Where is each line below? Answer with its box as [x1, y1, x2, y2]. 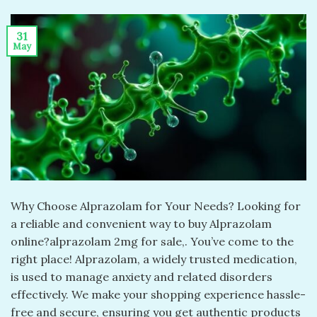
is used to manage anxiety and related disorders [11, 269, 272, 284]
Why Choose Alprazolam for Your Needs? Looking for [11, 198, 301, 213]
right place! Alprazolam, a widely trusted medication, [11, 251, 297, 266]
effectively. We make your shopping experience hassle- [11, 287, 306, 301]
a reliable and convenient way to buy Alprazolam [11, 216, 272, 231]
